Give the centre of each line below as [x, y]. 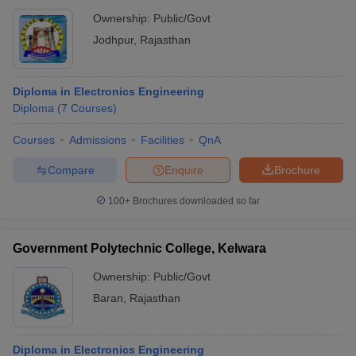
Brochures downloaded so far [195, 201]
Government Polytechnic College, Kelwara [139, 248]
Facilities [163, 140]
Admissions [98, 140]
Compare [71, 170]
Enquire [184, 170]
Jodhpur [113, 40]
